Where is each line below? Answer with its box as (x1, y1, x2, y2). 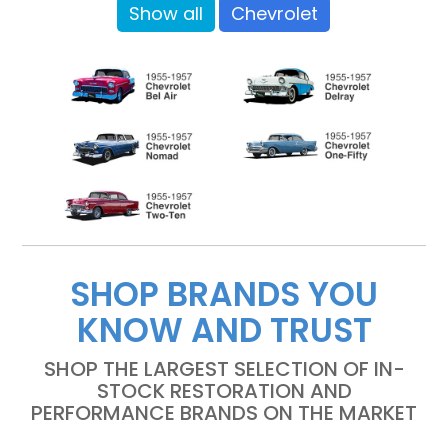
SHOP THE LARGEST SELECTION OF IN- (43, 355, 405, 384)
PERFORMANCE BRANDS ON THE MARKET (31, 399, 417, 428)
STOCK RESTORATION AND (96, 377, 352, 406)
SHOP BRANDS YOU (70, 271, 378, 319)
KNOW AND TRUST (76, 307, 372, 355)
